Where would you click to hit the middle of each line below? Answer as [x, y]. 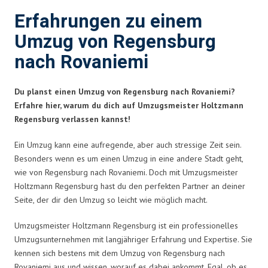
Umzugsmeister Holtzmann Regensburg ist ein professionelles [126, 225]
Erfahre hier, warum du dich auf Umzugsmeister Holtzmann [129, 105]
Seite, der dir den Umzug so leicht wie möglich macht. [111, 200]
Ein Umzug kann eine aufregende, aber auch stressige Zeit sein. [128, 144]
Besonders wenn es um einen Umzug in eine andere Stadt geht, [129, 158]
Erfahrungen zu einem [108, 22]
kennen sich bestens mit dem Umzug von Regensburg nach [120, 253]
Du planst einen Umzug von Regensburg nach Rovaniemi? [125, 91]
